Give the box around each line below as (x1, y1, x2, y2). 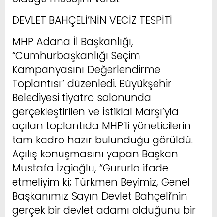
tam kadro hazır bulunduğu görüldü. (12, 132, 193, 147)
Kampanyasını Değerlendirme (12, 62, 160, 77)
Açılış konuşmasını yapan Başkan (12, 146, 178, 161)
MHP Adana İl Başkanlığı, (12, 34, 133, 48)
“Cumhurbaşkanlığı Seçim (12, 48, 140, 62)
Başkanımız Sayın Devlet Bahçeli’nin (12, 188, 187, 203)
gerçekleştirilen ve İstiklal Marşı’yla (12, 104, 179, 119)
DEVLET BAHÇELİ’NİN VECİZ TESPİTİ (12, 13, 172, 27)
